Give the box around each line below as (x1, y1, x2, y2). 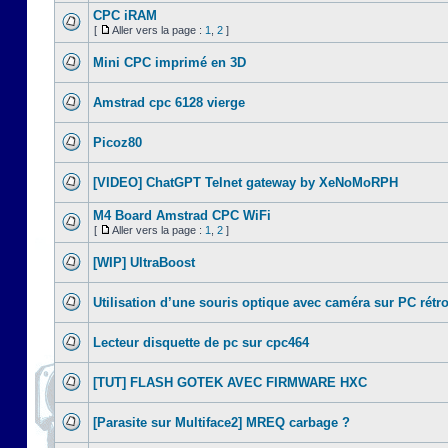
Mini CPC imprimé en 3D (93, 55, 246, 70)
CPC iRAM (93, 8, 157, 23)
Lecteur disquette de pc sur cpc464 (93, 335, 309, 350)
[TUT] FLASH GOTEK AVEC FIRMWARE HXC (93, 375, 367, 390)
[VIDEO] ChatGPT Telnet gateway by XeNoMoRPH (93, 175, 398, 190)
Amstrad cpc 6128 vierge (93, 95, 245, 110)
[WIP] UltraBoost (93, 255, 195, 270)
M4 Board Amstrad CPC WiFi (93, 208, 271, 223)
